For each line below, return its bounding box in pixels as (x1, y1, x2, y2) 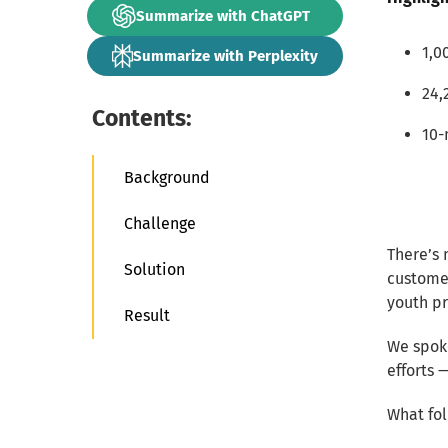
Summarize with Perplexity (133, 46, 318, 65)
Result (124, 306, 170, 325)
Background (124, 168, 210, 187)
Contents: (92, 104, 192, 132)
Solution (124, 260, 185, 279)
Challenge (124, 214, 196, 233)
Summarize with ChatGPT (136, 6, 310, 25)
